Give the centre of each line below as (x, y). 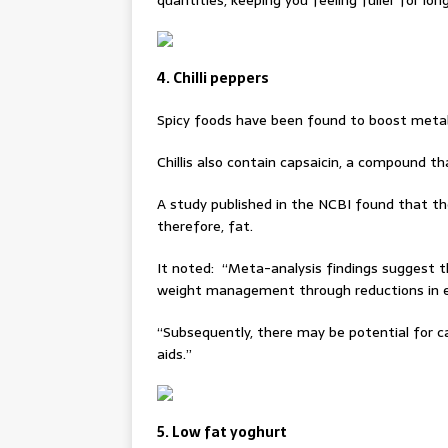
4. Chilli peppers (213, 78)
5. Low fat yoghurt (222, 432)
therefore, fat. (205, 226)
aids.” (176, 354)
